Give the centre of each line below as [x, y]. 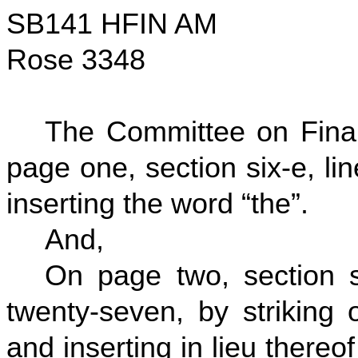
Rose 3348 [76, 60]
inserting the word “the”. [157, 204]
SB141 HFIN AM [112, 24]
